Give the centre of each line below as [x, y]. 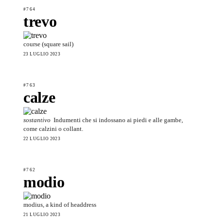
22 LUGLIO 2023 [42, 138]
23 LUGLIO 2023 [42, 54]
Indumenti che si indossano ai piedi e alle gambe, [118, 120]
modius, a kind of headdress [60, 204]
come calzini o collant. [53, 128]
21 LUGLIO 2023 [42, 214]
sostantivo [37, 120]
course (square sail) [48, 44]
